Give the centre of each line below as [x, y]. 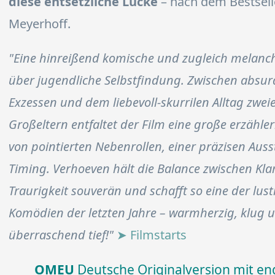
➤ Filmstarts [152, 235]
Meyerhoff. [40, 24]
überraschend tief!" [61, 235]
